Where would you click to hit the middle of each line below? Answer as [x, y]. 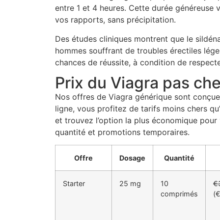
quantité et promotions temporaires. [122, 132]
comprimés [179, 194]
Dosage [132, 158]
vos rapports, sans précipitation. [115, 20]
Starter [74, 184]
